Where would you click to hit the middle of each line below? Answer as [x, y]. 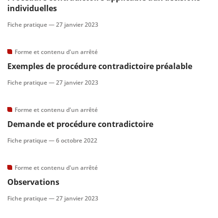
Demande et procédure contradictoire [80, 124]
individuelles [32, 8]
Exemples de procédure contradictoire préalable [100, 66]
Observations [33, 182]
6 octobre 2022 [77, 140]
